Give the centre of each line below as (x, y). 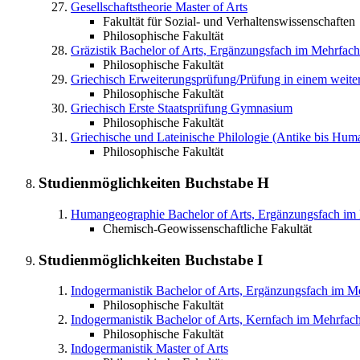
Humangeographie (118, 214)
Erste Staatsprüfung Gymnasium (211, 108)
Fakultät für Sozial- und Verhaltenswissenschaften (229, 22)
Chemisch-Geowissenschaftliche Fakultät (207, 228)
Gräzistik (94, 51)
